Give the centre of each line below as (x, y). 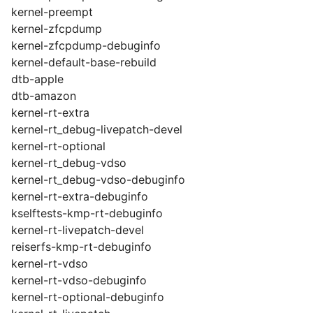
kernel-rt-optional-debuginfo (88, 297)
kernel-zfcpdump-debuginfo (86, 45)
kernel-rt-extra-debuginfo (80, 196)
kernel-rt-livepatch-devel (78, 230)
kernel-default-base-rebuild (84, 62)
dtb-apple (37, 79)
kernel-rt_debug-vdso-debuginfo (98, 180)
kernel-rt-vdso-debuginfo (79, 280)
